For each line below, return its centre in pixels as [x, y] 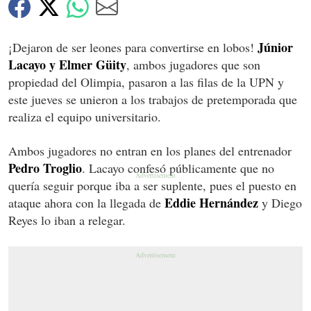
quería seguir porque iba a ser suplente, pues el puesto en [152, 186]
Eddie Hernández [211, 203]
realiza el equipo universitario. [85, 117]
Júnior [275, 48]
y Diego [280, 203]
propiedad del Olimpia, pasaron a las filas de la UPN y [146, 82]
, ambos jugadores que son [193, 65]
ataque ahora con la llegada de [86, 203]
